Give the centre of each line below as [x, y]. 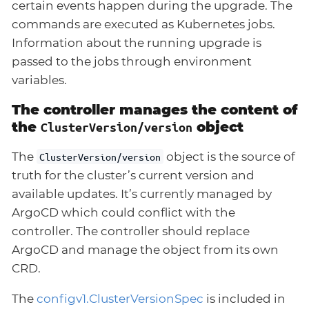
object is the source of [230, 157]
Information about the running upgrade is [137, 43]
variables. [39, 80]
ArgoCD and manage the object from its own [145, 250]
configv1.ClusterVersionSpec [120, 299]
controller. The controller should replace [131, 231]
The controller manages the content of [154, 110]
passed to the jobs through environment [132, 62]
